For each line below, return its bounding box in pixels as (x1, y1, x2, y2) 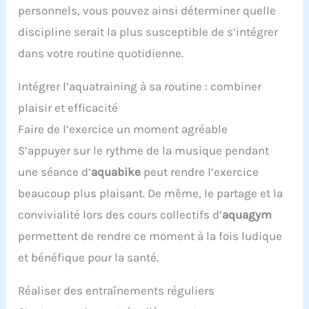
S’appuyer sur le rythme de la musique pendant (18, 143, 270, 157)
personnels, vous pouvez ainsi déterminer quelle (18, 3, 277, 17)
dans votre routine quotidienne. (18, 46, 184, 60)
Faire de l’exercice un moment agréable (18, 121, 228, 136)
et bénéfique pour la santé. (18, 250, 159, 264)
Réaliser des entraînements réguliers (18, 283, 215, 297)
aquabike (91, 164, 141, 179)
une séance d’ (18, 164, 92, 179)
